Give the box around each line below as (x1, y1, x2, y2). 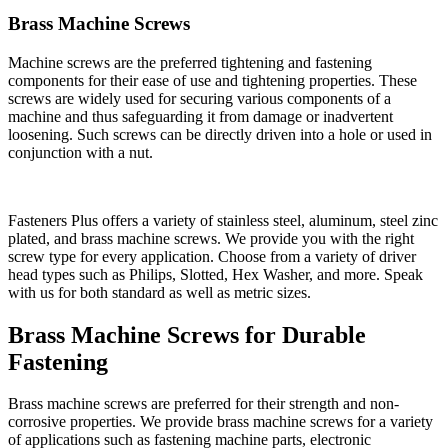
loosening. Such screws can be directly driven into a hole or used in (8, 125, 432, 143)
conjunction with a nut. (8, 143, 153, 161)
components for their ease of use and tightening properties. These (8, 71, 417, 89)
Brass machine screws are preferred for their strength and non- (8, 395, 399, 413)
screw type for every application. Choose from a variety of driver (8, 247, 416, 265)
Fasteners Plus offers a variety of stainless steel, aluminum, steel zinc (8, 211, 438, 229)
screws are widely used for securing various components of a (8, 89, 391, 107)
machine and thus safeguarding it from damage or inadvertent (8, 107, 393, 125)
